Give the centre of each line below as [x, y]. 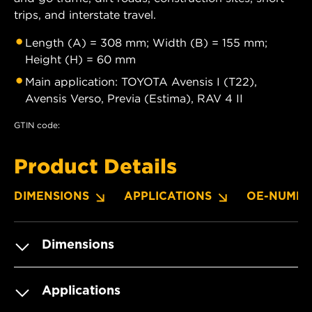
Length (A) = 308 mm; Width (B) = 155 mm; [146, 43]
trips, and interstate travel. [85, 15]
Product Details [95, 166]
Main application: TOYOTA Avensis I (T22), [141, 82]
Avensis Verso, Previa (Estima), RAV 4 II [134, 99]
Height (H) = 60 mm [80, 60]
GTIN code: [37, 125]
